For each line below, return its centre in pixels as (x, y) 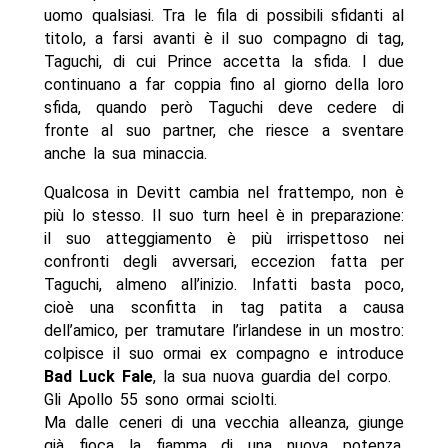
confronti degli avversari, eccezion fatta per (224, 262)
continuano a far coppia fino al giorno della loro (224, 85)
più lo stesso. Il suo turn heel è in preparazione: (224, 216)
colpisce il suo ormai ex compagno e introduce (224, 354)
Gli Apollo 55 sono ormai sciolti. (160, 400)
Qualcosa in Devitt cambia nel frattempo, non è (224, 193)
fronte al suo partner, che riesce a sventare (224, 131)
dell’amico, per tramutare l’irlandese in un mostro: (224, 331)
